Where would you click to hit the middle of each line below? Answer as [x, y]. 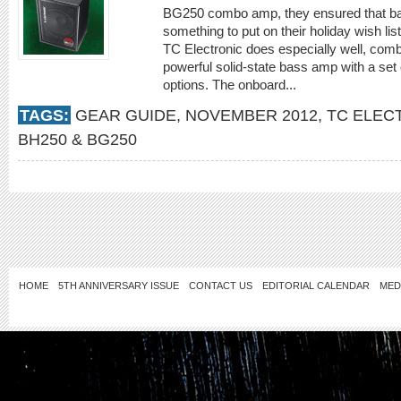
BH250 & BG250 [77, 139]
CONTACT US [221, 286]
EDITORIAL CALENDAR [316, 286]
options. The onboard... [231, 85]
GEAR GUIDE [126, 115]
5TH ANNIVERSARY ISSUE [119, 286]
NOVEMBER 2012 [252, 115]
